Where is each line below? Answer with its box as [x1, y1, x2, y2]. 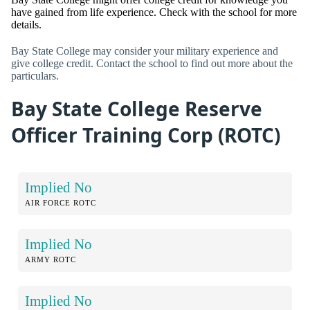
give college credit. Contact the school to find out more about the [11, 57, 293, 69]
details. [11, 19, 42, 31]
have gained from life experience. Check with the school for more [11, 6, 297, 19]
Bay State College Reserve [11, 95, 262, 122]
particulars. [11, 69, 59, 82]
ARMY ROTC [25, 255, 76, 264]
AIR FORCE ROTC [25, 199, 96, 208]
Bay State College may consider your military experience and [11, 44, 278, 57]
